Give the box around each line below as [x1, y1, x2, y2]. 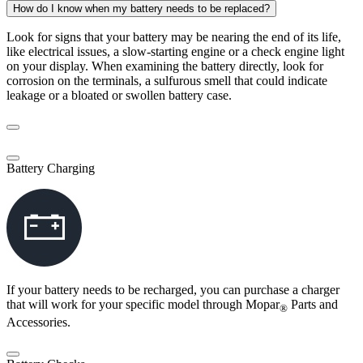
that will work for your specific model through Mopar [6, 297, 280, 312]
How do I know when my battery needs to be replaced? [13, 2, 270, 15]
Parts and [288, 297, 338, 312]
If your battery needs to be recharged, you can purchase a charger [6, 283, 340, 297]
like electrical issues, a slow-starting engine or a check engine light [6, 45, 344, 59]
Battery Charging [6, 161, 95, 176]
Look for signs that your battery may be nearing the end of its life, [6, 30, 341, 45]
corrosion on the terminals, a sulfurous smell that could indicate [6, 74, 327, 88]
